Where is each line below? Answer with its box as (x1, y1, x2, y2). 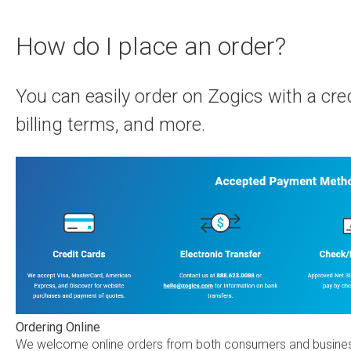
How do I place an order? (15, 31, 286, 61)
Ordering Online (15, 319, 100, 335)
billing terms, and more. (15, 114, 205, 136)
